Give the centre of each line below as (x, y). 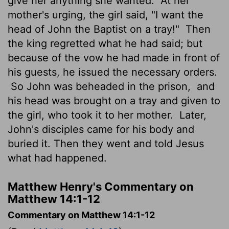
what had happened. (57, 158)
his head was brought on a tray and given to (114, 100)
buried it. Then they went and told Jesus (106, 143)
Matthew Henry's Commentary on (101, 186)
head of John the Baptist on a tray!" (95, 29)
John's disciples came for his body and (101, 129)
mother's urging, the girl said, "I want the (106, 15)
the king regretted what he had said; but (105, 43)
